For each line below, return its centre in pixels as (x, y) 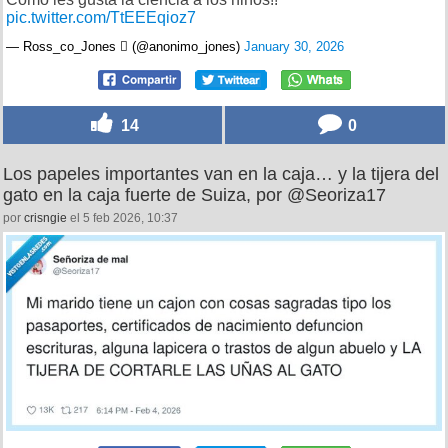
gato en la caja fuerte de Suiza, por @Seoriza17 (194, 194)
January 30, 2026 (294, 46)
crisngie (45, 217)
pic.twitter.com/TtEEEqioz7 (101, 17)
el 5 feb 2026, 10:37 (122, 217)
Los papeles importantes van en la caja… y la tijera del (221, 173)
